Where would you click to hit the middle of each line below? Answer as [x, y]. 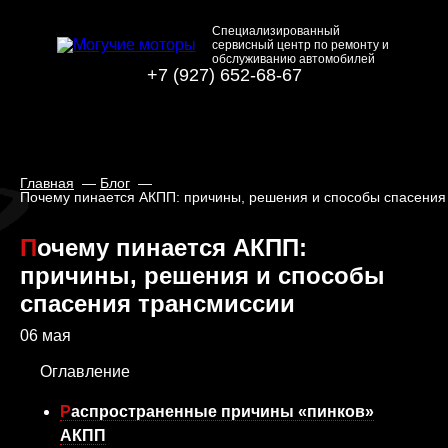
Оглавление [85, 371]
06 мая [45, 335]
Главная [47, 183]
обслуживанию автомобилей [293, 59]
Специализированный [275, 31]
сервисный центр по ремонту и [300, 45]
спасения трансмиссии [157, 303]
